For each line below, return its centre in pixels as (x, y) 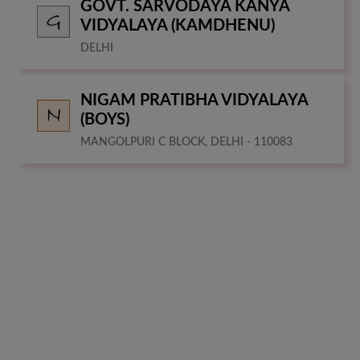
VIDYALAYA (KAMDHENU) (178, 25)
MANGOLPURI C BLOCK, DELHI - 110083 (186, 142)
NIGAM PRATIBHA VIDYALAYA (194, 100)
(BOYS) (105, 119)
